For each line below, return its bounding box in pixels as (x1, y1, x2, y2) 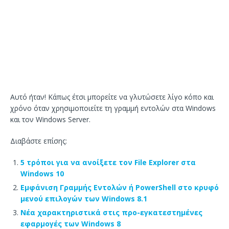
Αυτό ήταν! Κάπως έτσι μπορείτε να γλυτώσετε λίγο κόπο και (10, 91, 214, 102)
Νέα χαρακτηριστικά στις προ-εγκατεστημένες (20, 207, 202, 217)
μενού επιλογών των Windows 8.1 (20, 193, 147, 203)
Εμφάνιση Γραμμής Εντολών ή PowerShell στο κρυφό (20, 182, 219, 192)
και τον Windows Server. (10, 114, 90, 124)
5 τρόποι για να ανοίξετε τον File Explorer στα (20, 157, 196, 167)
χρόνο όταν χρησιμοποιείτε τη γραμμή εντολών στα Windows (10, 103, 216, 113)
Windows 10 (20, 168, 64, 178)
